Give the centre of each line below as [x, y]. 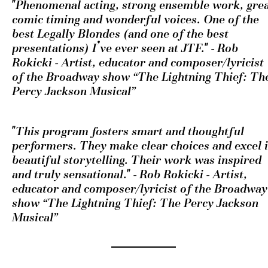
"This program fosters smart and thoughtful [128, 132]
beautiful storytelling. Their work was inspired [137, 161]
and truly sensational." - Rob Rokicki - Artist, [130, 175]
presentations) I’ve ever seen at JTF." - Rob [125, 49]
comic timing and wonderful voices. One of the [135, 20]
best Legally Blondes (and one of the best [120, 34]
